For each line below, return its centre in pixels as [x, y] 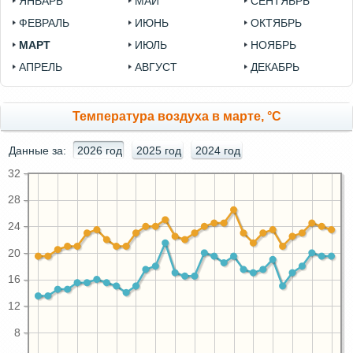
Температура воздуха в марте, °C [176, 117]
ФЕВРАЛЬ [44, 23]
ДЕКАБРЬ [275, 67]
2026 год [99, 151]
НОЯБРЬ [274, 45]
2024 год [217, 151]
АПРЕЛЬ [41, 67]
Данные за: [37, 151]
